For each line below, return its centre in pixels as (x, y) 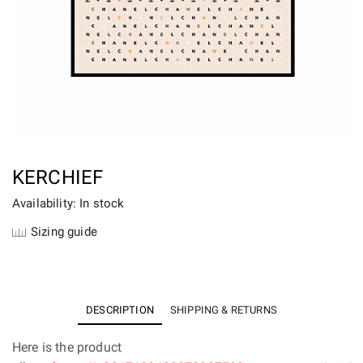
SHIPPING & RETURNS (224, 310)
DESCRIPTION (120, 310)
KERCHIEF (58, 178)
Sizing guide (64, 232)
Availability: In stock (68, 204)
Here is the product (67, 348)
